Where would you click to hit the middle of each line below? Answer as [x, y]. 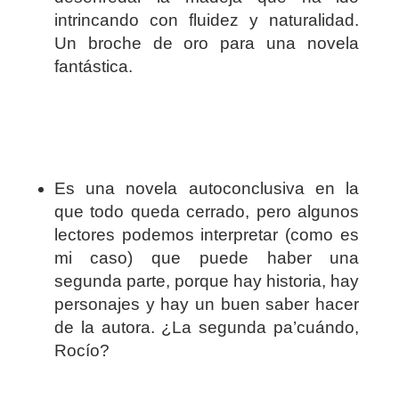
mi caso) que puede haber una [207, 258]
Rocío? [81, 351]
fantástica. [93, 67]
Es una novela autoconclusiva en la [207, 189]
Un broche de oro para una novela [207, 44]
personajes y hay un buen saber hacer [207, 305]
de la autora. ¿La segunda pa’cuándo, [207, 328]
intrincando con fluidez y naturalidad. [207, 20]
